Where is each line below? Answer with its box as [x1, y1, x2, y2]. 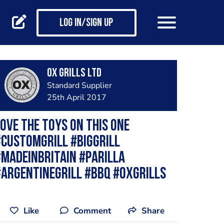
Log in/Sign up [59, 17, 113, 29]
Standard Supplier [46, 80, 112, 91]
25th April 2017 [46, 92, 106, 103]
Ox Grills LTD [46, 67, 101, 79]
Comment [73, 205, 111, 216]
